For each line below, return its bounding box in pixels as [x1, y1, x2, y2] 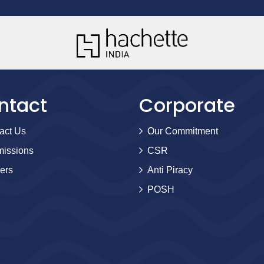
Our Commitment [147, 126, 218, 136]
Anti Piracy [147, 164, 193, 175]
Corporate [139, 91, 235, 118]
